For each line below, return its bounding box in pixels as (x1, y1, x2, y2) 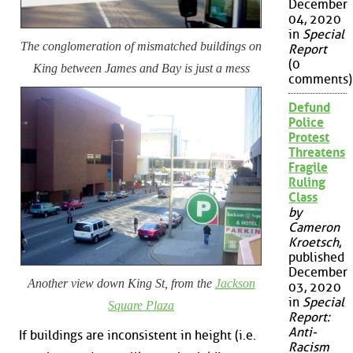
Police (288, 115, 325, 131)
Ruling (288, 175, 326, 191)
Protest (288, 130, 330, 146)
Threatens (288, 145, 346, 161)
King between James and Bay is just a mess (32, 61, 250, 75)
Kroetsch (288, 235, 340, 251)
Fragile (288, 160, 329, 176)
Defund (288, 100, 331, 116)
